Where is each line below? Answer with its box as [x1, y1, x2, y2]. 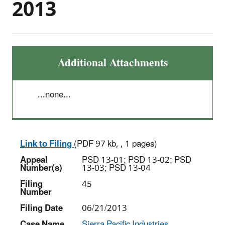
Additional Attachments [57, 51, 168, 74]
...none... [38, 85, 71, 104]
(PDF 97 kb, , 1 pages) [74, 135, 157, 153]
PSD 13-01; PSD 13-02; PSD [82, 151, 191, 169]
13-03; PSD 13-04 [82, 159, 151, 177]
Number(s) [20, 159, 62, 177]
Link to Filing [20, 135, 74, 153]
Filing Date [20, 199, 63, 217]
